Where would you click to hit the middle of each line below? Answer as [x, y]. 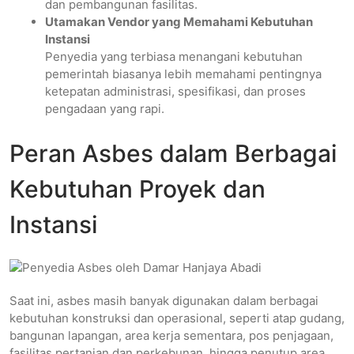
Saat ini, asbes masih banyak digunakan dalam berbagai [164, 300]
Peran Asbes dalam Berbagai [173, 153]
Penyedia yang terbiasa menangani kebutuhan [174, 57]
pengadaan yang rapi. [105, 109]
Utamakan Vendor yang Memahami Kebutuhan [179, 22]
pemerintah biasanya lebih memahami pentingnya [183, 74]
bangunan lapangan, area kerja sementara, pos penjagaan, [171, 335]
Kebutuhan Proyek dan [137, 188]
